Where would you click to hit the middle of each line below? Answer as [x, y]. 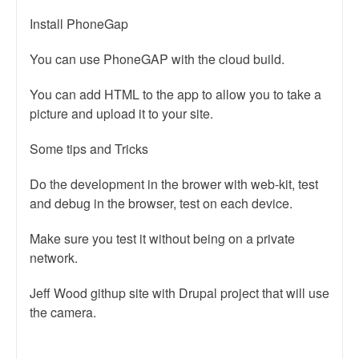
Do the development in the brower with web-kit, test [174, 184]
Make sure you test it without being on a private [162, 238]
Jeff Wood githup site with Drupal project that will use [179, 293]
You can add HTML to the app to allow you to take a [175, 94]
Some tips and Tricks [89, 149]
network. [54, 258]
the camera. [63, 312]
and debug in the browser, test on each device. [161, 203]
